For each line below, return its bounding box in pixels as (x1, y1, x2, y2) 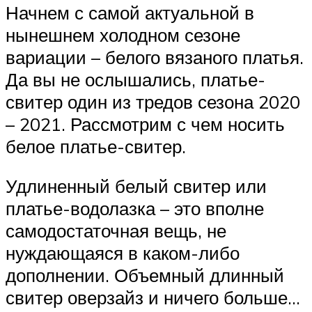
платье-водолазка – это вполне (6, 197, 264, 220)
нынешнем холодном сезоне (6, 23, 240, 46)
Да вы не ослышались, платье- (6, 68, 265, 91)
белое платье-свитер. (6, 134, 186, 157)
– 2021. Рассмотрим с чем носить (6, 112, 285, 135)
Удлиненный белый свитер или (6, 175, 267, 198)
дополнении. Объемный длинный (6, 264, 284, 287)
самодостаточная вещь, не (6, 219, 226, 242)
